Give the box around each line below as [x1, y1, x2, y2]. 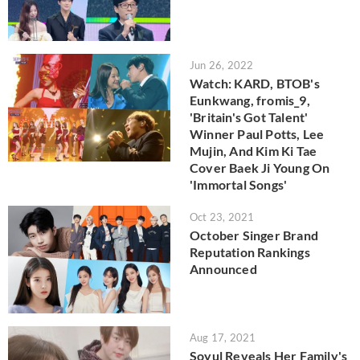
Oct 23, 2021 [190, 210, 255, 223]
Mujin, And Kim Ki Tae [190, 142, 317, 158]
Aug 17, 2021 [190, 331, 256, 345]
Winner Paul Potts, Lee [190, 125, 325, 141]
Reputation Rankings [190, 243, 310, 260]
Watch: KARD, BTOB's [190, 75, 320, 91]
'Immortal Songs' [190, 176, 288, 192]
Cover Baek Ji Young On [190, 159, 330, 175]
